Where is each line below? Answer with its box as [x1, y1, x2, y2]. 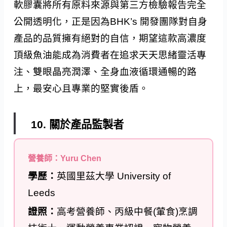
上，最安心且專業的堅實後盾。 [14, 83, 149, 94]
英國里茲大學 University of [57, 171, 171, 182]
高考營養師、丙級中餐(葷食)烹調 [57, 206, 198, 217]
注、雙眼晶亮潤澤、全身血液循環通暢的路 [14, 66, 197, 77]
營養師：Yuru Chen [28, 154, 102, 163]
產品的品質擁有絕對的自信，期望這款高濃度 [14, 32, 207, 44]
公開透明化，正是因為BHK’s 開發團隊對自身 [14, 16, 208, 27]
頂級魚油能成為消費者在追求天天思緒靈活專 [14, 49, 207, 60]
